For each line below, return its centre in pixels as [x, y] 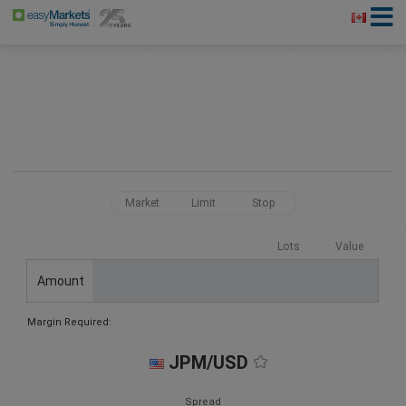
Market [142, 203]
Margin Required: [69, 323]
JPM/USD [208, 363]
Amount [60, 280]
